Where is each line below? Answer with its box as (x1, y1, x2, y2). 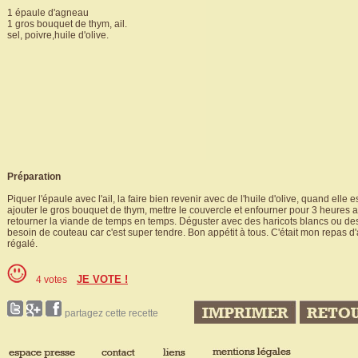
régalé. (7, 238, 38, 249)
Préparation (7, 171, 61, 182)
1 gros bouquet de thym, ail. (7, 18, 127, 30)
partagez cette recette (65, 308, 158, 319)
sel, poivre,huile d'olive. (7, 30, 109, 41)
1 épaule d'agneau (7, 7, 89, 18)
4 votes (36, 274, 67, 285)
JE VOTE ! (77, 273, 128, 285)
